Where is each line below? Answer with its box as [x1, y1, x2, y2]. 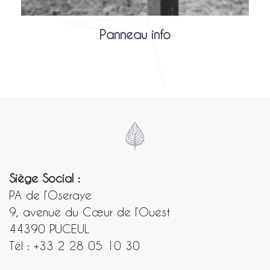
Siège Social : [9, 171, 80, 184]
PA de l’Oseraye [9, 188, 92, 201]
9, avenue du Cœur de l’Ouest [9, 205, 171, 218]
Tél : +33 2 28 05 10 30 [9, 239, 140, 252]
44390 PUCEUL [9, 222, 90, 235]
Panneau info [99, 27, 171, 42]
